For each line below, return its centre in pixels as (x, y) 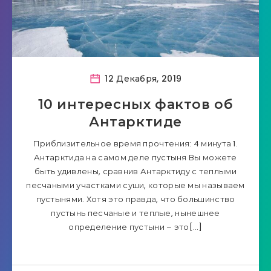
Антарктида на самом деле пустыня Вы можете (135, 158)
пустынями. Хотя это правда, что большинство (135, 199)
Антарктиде (135, 122)
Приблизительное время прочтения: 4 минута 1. (135, 144)
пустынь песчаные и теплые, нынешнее (135, 213)
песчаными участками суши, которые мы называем (135, 185)
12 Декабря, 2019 (142, 78)
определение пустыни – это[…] (135, 227)
